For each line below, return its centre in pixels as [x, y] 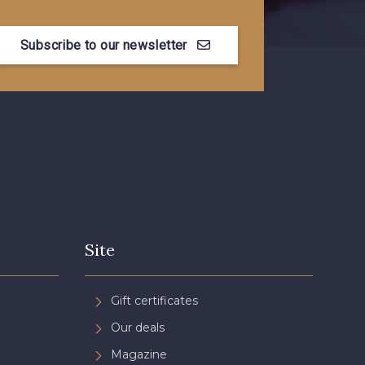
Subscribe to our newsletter [104, 45]
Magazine [139, 354]
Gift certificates [154, 300]
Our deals [138, 327]
